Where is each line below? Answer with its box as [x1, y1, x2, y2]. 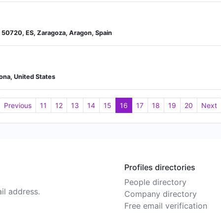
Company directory [124, 189, 197, 199]
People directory [124, 177, 186, 187]
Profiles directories [124, 162, 195, 172]
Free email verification [124, 201, 207, 211]
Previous [4, 101, 32, 110]
